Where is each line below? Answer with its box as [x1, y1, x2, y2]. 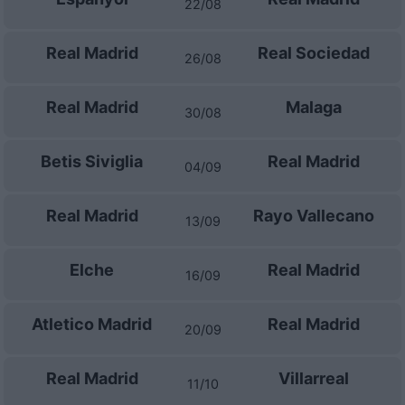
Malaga [285, 98, 342, 117]
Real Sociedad [257, 43, 370, 62]
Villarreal [278, 369, 349, 388]
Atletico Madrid [32, 315, 152, 334]
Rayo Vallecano [252, 206, 374, 225]
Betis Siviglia [41, 152, 143, 171]
